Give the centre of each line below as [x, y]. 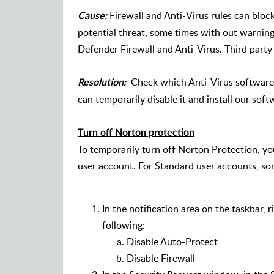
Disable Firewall [161, 258]
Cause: [92, 16]
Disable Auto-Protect [172, 242]
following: [124, 225]
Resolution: [102, 83]
